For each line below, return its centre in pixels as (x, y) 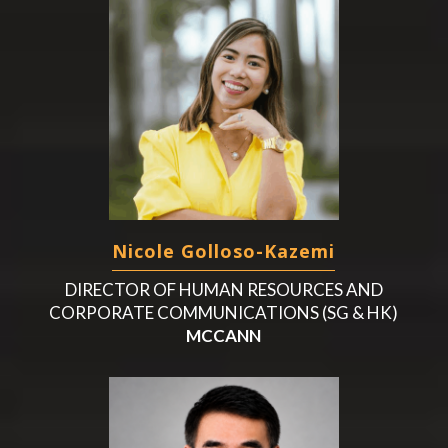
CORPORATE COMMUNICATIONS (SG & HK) (224, 312)
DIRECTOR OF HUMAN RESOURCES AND (223, 289)
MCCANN (224, 335)
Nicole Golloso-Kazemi (224, 250)
